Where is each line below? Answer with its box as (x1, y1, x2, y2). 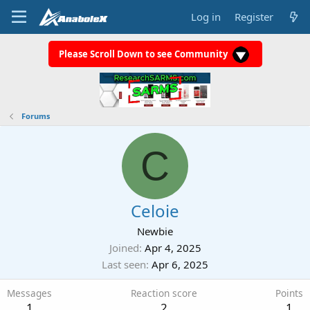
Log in (190, 10, 221, 24)
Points (275, 286, 303, 300)
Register (234, 10, 273, 24)
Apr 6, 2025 (152, 257, 208, 271)
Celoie (131, 199, 179, 222)
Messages (7, 286, 52, 300)
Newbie (137, 224, 173, 238)
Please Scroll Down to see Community (58, 47, 230, 60)
